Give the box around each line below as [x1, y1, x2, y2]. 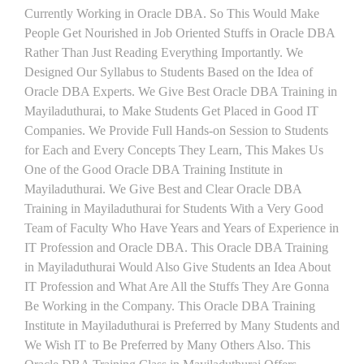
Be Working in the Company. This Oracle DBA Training [24, 299, 315, 313]
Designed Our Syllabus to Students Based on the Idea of [24, 65, 313, 79]
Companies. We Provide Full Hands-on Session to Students [24, 123, 328, 137]
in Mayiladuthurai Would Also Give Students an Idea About [24, 260, 331, 274]
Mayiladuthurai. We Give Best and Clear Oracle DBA [24, 182, 301, 196]
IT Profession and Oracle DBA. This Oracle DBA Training [24, 240, 328, 254]
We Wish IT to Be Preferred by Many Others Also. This [24, 338, 310, 352]
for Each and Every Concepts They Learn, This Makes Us [24, 143, 323, 157]
